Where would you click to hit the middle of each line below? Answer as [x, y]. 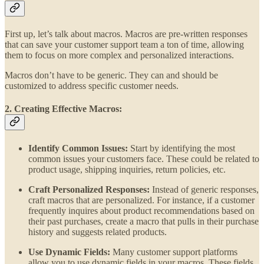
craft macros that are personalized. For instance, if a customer [141, 200]
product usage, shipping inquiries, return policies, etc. [127, 169]
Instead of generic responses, [204, 189]
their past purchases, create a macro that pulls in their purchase [143, 221]
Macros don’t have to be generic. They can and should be [111, 75]
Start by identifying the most [181, 148]
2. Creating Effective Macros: [63, 109]
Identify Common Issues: [78, 148]
